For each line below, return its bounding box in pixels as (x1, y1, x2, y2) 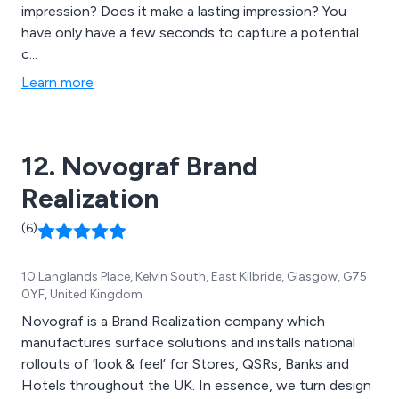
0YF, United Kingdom (21, 287, 142, 303)
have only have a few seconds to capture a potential (21, 24, 359, 42)
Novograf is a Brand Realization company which (21, 313, 325, 330)
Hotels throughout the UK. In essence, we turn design (21, 377, 371, 395)
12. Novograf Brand (21, 150, 258, 183)
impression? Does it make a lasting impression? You (21, 3, 322, 20)
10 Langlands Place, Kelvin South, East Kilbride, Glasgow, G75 (21, 269, 367, 285)
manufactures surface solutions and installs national (21, 334, 355, 352)
